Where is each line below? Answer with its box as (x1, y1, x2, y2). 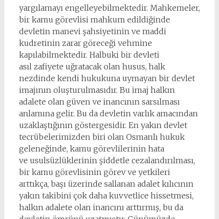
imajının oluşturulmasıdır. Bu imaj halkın (19, 85, 175, 95)
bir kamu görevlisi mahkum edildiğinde (19, 15, 170, 24)
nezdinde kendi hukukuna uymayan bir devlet (19, 73, 195, 83)
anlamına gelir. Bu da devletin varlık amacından (19, 109, 198, 118)
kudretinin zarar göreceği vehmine (19, 38, 152, 48)
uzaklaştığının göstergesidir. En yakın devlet (19, 120, 187, 130)
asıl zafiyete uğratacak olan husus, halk (19, 62, 165, 71)
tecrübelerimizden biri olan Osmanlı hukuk (19, 132, 185, 142)
